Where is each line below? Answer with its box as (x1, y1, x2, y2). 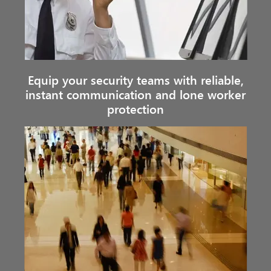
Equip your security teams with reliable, (27, 71, 244, 88)
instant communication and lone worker (25, 86, 246, 102)
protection (107, 100, 164, 117)
